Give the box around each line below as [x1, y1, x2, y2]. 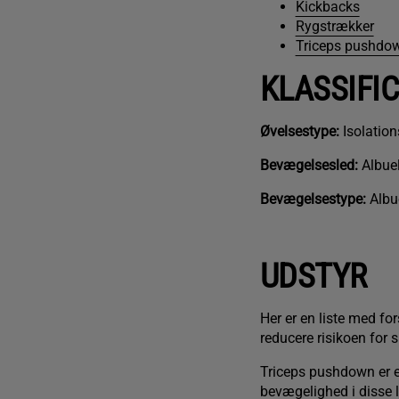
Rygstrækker [295, 18, 374, 36]
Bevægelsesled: [259, 157, 358, 175]
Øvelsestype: [259, 123, 339, 141]
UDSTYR [259, 256, 367, 297]
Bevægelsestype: [259, 191, 366, 208]
